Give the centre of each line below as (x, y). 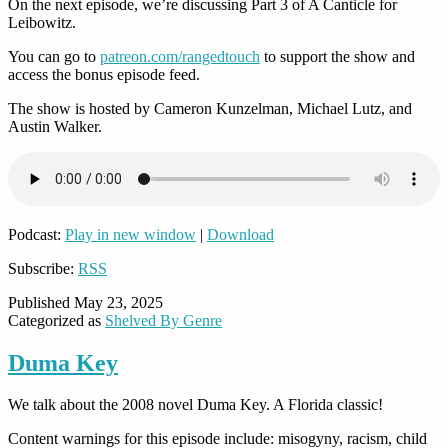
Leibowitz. (42, 22)
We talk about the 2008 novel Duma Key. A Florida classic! (195, 405)
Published (41, 302)
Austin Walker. (55, 126)
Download (240, 234)
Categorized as (56, 320)
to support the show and (337, 56)
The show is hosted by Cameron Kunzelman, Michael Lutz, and (210, 108)
